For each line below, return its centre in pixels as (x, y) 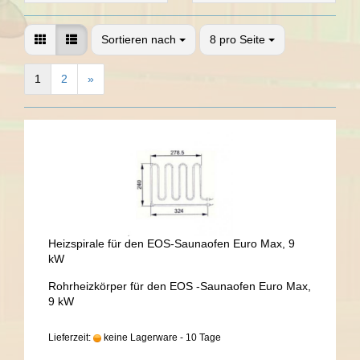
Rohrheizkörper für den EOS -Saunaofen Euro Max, (180, 286)
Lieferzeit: (71, 337)
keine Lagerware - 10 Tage (161, 337)
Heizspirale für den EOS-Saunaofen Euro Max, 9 (172, 243)
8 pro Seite (237, 39)
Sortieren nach (140, 39)
